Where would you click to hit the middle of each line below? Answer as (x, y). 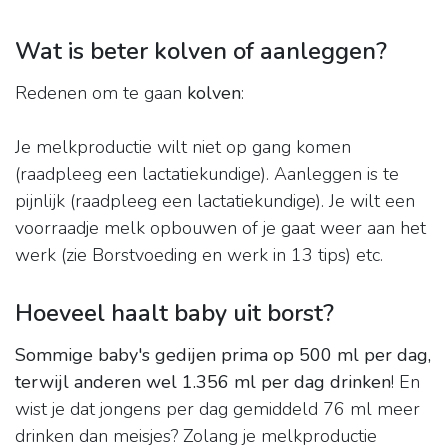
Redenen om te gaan (101, 93)
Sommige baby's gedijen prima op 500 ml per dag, (223, 355)
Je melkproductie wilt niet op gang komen (183, 147)
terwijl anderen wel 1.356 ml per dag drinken (203, 382)
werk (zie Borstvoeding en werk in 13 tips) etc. (199, 255)
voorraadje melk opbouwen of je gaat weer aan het (220, 228)
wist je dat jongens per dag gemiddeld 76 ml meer (217, 409)
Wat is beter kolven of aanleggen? (201, 51)
